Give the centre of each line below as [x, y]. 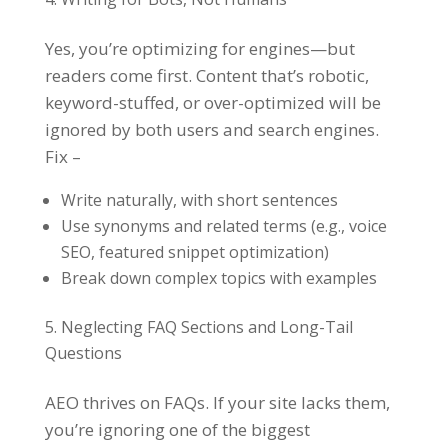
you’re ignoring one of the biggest [177, 430]
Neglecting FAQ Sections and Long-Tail [206, 327]
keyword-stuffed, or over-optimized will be [212, 103]
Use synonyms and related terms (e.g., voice [223, 226]
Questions [83, 353]
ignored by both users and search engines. [211, 130]
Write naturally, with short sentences [199, 200]
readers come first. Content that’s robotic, [206, 76]
